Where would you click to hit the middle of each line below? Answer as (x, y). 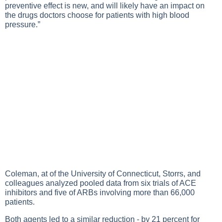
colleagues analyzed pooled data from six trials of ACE (101, 183)
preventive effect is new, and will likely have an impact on (105, 6)
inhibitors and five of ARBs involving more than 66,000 (100, 193)
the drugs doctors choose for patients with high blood (97, 15)
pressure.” (23, 25)
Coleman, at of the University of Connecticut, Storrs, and (103, 174)
